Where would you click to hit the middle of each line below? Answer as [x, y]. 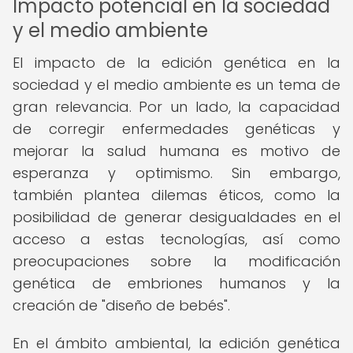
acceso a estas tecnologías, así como [176, 239]
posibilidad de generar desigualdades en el [176, 217]
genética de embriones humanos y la [176, 283]
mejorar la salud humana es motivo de [176, 151]
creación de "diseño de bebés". [121, 305]
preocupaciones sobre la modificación [176, 261]
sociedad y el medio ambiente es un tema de [176, 85]
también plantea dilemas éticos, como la [176, 195]
